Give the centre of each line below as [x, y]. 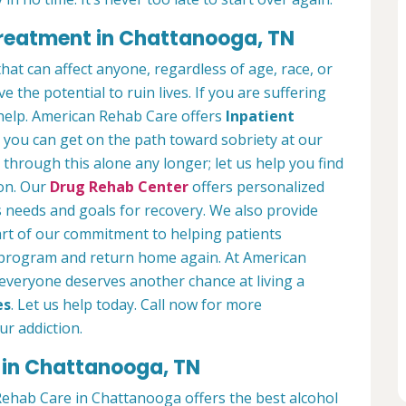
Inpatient [260, 116]
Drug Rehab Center [119, 187]
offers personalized [256, 187]
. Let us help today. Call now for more [136, 305]
